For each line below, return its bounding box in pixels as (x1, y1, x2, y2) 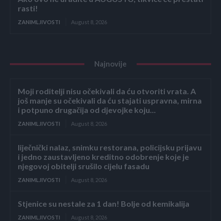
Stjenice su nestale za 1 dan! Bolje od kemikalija (18, 199, 189, 209)
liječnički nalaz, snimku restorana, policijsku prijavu (18, 143, 202, 152)
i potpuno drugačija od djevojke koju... (18, 105, 156, 115)
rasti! (18, 3, 38, 13)
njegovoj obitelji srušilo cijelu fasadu (18, 161, 149, 171)
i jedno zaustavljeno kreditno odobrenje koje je (18, 152, 189, 162)
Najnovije (94, 59, 127, 69)
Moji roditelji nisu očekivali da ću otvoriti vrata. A (18, 86, 196, 96)
